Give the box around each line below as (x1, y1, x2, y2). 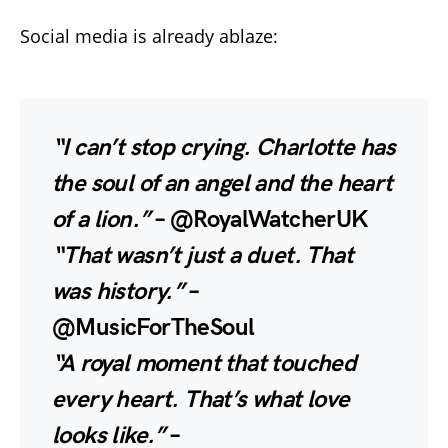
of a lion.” (52, 205, 150, 235)
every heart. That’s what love (52, 385, 350, 415)
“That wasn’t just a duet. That (52, 241, 353, 271)
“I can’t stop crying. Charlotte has (52, 133, 395, 163)
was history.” (52, 277, 184, 307)
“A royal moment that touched (52, 349, 357, 379)
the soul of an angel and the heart (52, 169, 393, 199)
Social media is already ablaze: (20, 24, 278, 49)
